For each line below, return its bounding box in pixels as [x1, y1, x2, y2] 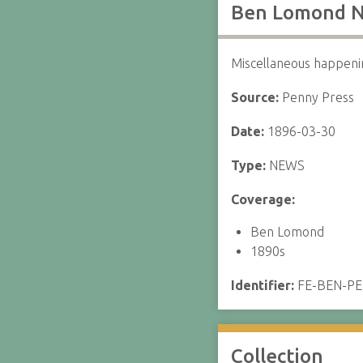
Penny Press [281, 90, 354, 105]
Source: [230, 90, 282, 105]
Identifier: [230, 278, 297, 293]
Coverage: [230, 192, 295, 207]
